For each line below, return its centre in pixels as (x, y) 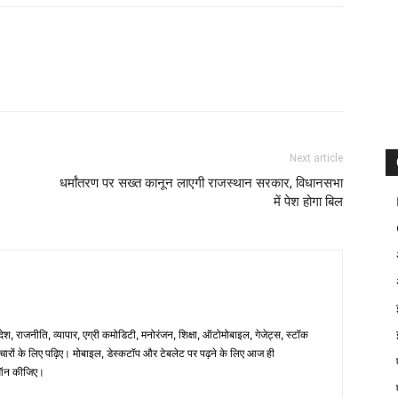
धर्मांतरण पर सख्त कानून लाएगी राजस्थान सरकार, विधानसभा (201, 183)
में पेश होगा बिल (308, 202)
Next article (316, 158)
